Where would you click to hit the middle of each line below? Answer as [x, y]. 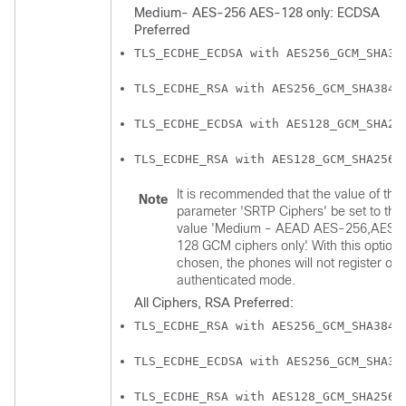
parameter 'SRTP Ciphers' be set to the [290, 211]
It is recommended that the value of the [289, 194]
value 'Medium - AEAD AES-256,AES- [290, 228]
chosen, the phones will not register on [288, 263]
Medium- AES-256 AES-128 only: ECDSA [257, 13]
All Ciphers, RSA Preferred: [214, 303]
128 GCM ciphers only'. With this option [288, 246]
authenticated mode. [236, 280]
